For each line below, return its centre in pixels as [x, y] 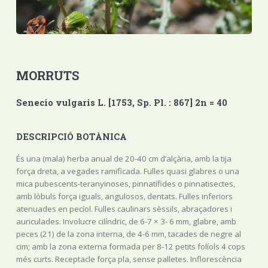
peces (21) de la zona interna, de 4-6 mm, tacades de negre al [128, 234]
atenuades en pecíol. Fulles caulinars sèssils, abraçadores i [124, 208]
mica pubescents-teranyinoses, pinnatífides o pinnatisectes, [125, 183]
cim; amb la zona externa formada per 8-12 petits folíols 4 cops [130, 246]
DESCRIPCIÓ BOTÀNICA [71, 137]
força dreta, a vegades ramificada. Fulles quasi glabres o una [127, 171]
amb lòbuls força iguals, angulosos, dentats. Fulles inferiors [124, 196]
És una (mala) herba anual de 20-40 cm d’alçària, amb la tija [124, 158]
